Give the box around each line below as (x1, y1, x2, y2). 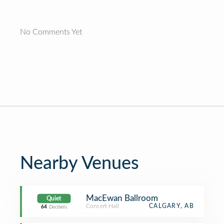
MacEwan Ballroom (86, 194, 158, 202)
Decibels (48, 204, 67, 209)
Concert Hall (86, 203, 119, 209)
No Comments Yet (20, 28, 82, 36)
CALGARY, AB (149, 203, 194, 209)
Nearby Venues (20, 154, 139, 172)
